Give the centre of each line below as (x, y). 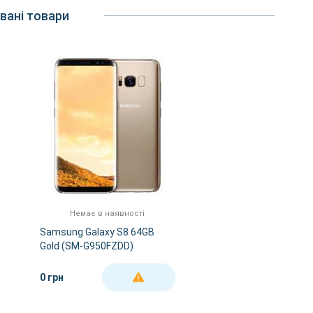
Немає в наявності (107, 213)
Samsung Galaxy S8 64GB (97, 232)
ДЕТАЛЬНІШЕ (138, 278)
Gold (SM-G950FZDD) (86, 246)
